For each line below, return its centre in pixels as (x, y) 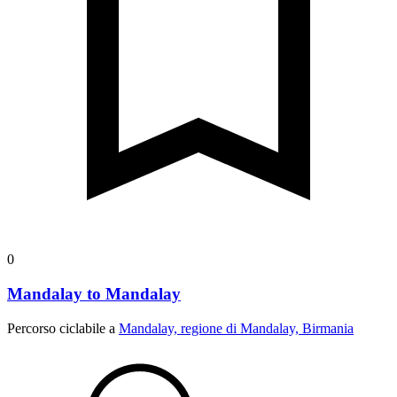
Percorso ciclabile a (63, 328)
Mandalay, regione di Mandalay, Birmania (236, 328)
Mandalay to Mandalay (94, 294)
